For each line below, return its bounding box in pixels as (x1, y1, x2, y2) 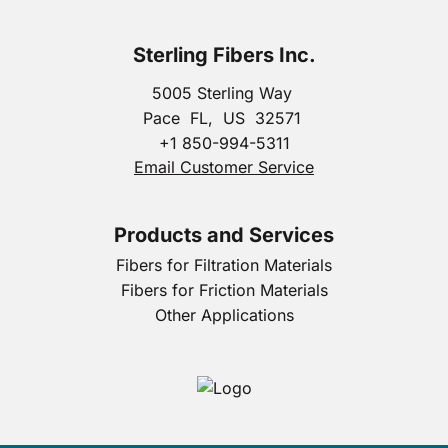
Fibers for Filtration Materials (116, 255, 332, 276)
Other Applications (154, 305, 294, 326)
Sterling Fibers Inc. (132, 43, 316, 68)
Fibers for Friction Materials (120, 280, 328, 301)
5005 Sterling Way (151, 83, 292, 104)
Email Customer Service (134, 157, 314, 178)
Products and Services (114, 223, 334, 248)
